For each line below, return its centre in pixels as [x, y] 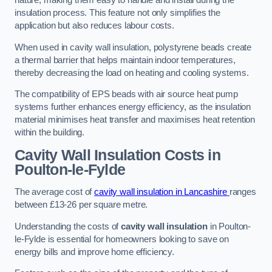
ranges [243, 192]
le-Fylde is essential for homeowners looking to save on [122, 239]
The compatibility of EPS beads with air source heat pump [126, 94]
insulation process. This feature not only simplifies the [117, 13]
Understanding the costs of [68, 226]
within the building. [50, 133]
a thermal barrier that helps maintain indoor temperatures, [125, 60]
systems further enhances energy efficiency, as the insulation [133, 107]
